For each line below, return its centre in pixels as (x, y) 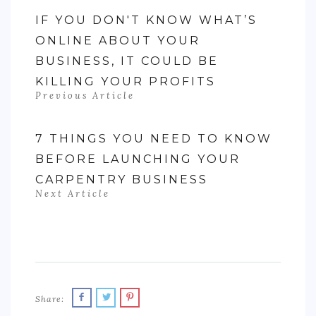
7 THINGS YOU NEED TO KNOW (154, 139)
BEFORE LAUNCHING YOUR (138, 159)
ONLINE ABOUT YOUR (118, 41)
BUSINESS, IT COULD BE (127, 61)
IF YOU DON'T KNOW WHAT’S (146, 20)
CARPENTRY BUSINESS (122, 180)
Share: (50, 299)
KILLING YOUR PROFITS (126, 81)
